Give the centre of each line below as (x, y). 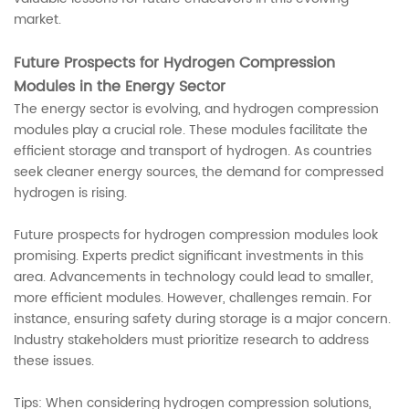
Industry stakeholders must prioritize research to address (191, 341)
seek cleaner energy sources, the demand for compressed (199, 173)
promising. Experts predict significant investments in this (189, 257)
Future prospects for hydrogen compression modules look (196, 236)
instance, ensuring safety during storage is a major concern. (202, 320)
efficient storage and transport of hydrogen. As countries (193, 152)
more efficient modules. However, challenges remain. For (193, 299)
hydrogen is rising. (70, 194)
